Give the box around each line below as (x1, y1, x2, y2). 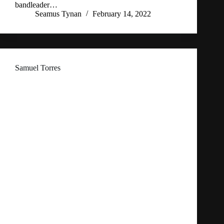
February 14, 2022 (92, 9, 151, 18)
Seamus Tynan (35, 9, 81, 18)
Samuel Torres (15, 63, 60, 72)
